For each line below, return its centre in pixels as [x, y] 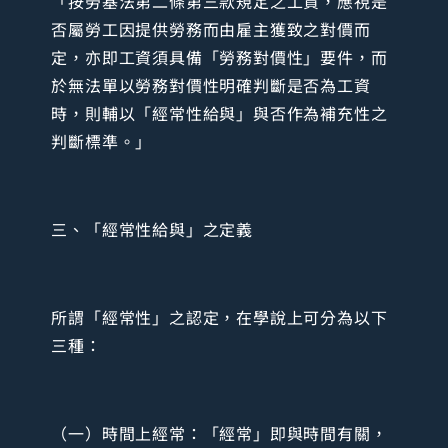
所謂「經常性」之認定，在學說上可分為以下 [219, 316]
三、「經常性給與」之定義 [152, 229]
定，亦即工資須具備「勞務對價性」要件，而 [219, 57]
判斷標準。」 [102, 141]
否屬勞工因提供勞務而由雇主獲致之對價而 [211, 29]
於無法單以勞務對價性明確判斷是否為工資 [211, 85]
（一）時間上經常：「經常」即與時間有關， [219, 432]
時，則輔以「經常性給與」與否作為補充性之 [219, 113]
